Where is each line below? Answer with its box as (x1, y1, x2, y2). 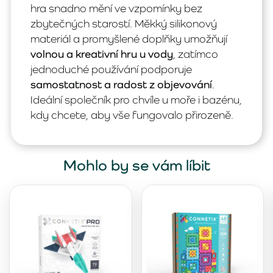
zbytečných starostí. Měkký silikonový (30, 17, 217, 30)
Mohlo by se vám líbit (63, 156, 210, 175)
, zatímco (173, 48, 218, 61)
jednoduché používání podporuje (30, 63, 192, 76)
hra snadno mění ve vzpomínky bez (30, 2, 202, 15)
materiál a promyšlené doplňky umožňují (30, 32, 227, 46)
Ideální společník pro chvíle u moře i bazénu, (30, 93, 242, 107)
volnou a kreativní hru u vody (30, 48, 173, 61)
